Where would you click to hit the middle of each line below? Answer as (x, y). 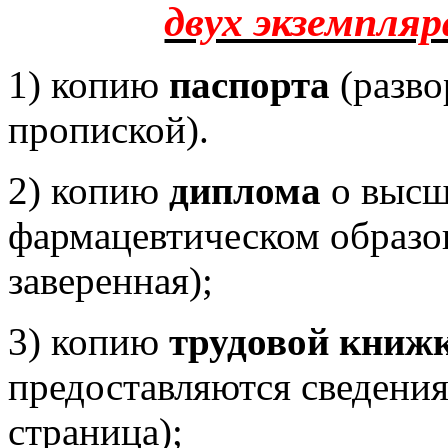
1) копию (88, 84)
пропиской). (108, 129)
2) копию (88, 190)
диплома (245, 190)
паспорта (249, 84)
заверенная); (110, 280)
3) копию (88, 341)
